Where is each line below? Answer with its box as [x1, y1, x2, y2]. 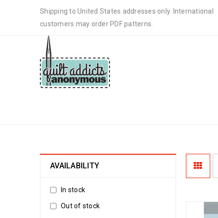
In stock [61, 186, 85, 194]
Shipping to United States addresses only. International [40, 7, 214, 15]
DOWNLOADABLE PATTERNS [40, 99, 197, 113]
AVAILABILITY [50, 161, 99, 170]
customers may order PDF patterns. [40, 20, 153, 28]
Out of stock [61, 202, 100, 210]
